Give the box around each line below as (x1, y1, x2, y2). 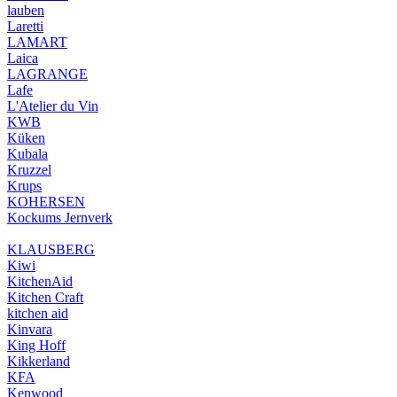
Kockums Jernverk (7, 210, 113, 225)
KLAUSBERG (7, 242, 95, 257)
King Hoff (7, 338, 66, 353)
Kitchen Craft (7, 290, 83, 305)
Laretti (7, 19, 43, 34)
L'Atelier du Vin (7, 98, 98, 113)
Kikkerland (7, 354, 70, 369)
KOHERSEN (7, 194, 85, 209)
